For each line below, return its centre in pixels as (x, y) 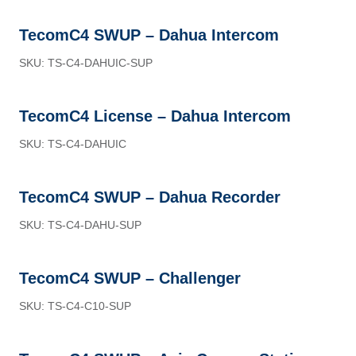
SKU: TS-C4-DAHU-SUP (80, 225)
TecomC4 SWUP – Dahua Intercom (149, 35)
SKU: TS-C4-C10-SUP (75, 306)
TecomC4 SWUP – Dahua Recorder (150, 197)
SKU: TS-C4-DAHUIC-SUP (86, 63)
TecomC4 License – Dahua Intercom (155, 116)
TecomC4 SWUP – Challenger (130, 278)
